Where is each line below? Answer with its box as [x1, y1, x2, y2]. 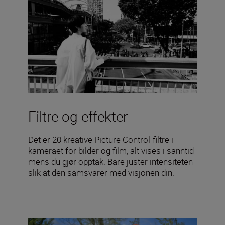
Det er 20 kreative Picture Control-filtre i [28, 134, 173, 146]
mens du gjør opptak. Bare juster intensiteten [28, 156, 193, 168]
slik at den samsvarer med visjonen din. [28, 167, 174, 179]
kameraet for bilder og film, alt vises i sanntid [28, 145, 194, 157]
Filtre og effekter [28, 106, 128, 126]
